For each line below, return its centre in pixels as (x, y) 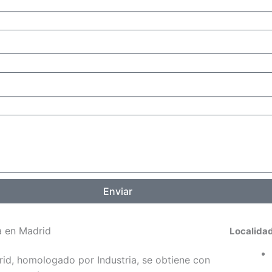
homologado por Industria (76, 260)
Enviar (117, 192)
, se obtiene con (173, 260)
